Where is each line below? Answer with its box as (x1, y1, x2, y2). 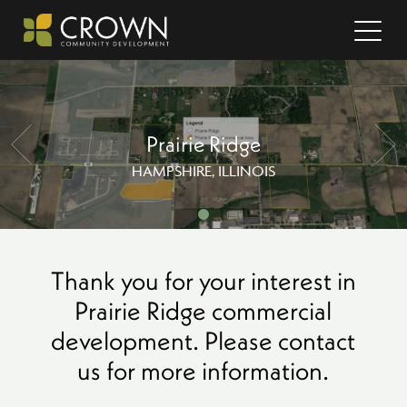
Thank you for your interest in (50, 264, 356, 297)
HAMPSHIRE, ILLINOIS (131, 162, 275, 181)
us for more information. (77, 354, 330, 387)
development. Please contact (51, 324, 356, 357)
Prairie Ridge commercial (74, 294, 333, 327)
